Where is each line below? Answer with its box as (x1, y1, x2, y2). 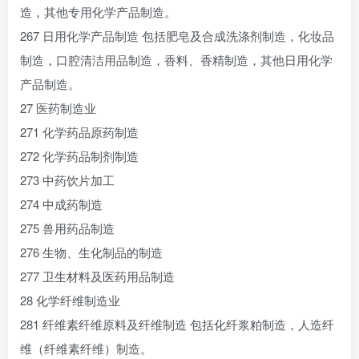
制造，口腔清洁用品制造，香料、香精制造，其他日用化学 (20, 51, 333, 68)
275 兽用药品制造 (20, 220, 115, 236)
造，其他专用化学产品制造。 (20, 3, 176, 20)
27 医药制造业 (20, 99, 96, 116)
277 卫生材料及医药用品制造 (20, 268, 175, 284)
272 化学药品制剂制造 (20, 147, 139, 164)
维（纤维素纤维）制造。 (20, 340, 152, 357)
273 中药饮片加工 (20, 171, 115, 188)
